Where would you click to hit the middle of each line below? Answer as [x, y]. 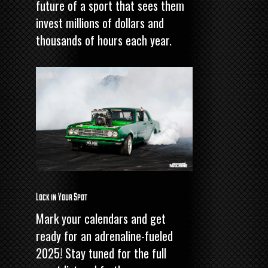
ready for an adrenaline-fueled [104, 236]
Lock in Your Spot [62, 197]
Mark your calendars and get [101, 219]
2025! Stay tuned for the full [101, 253]
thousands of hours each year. [104, 40]
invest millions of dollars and [100, 22]
